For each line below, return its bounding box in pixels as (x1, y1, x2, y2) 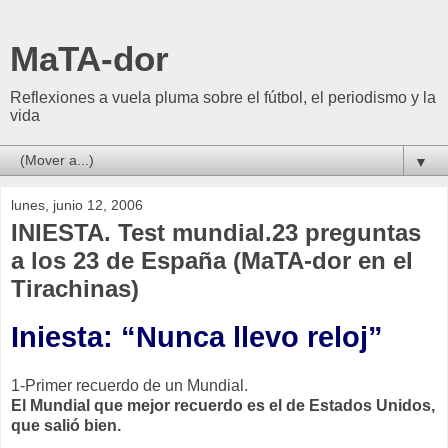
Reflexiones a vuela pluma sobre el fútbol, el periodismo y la (10, 89, 436, 106)
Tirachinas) (11, 275, 139, 302)
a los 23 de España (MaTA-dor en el (11, 247, 413, 274)
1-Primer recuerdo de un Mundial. (11, 376, 248, 394)
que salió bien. (11, 416, 121, 434)
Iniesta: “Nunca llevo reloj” (11, 320, 383, 353)
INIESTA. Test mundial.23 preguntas (11, 219, 421, 246)
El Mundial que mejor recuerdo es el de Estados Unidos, (11, 396, 435, 414)
